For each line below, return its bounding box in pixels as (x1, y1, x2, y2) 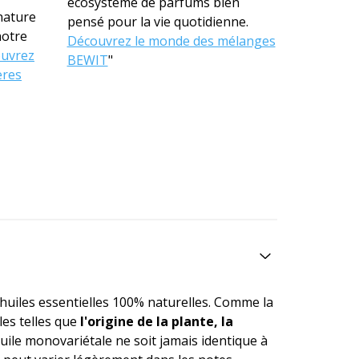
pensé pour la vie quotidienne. (67, 12, 248, 30)
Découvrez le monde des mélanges (67, 31, 276, 50)
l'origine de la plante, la (80, 312, 233, 330)
